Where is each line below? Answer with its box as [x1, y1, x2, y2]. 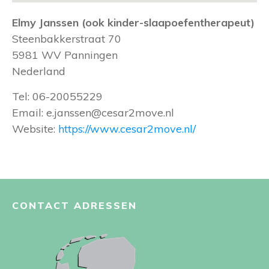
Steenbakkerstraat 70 [12, 32, 121, 46]
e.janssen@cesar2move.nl [46, 106, 174, 119]
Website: [12, 122, 58, 136]
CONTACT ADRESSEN [12, 199, 137, 211]
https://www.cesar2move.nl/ [58, 122, 196, 136]
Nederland [12, 64, 65, 78]
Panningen [64, 48, 118, 62]
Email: [12, 106, 46, 119]
